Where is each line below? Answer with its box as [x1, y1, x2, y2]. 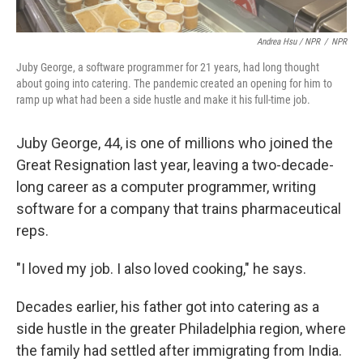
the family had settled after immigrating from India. [16, 342, 342, 359]
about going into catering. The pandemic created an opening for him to [16, 77, 332, 90]
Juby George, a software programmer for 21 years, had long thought [16, 61, 319, 74]
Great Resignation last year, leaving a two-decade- [16, 156, 334, 173]
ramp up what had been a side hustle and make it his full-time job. [16, 93, 310, 106]
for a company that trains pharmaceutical [78, 200, 341, 217]
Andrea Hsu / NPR [257, 36, 320, 47]
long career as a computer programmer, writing [16, 178, 316, 195]
